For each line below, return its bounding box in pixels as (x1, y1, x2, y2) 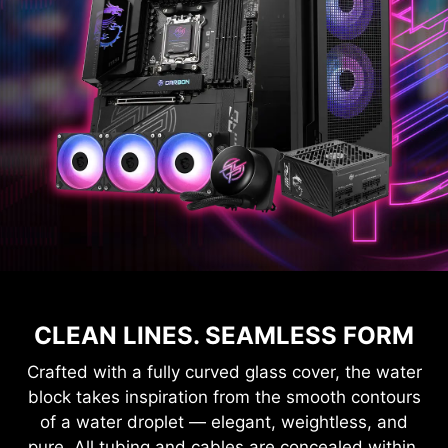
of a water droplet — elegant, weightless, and (40, 411, 408, 432)
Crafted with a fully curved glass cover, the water (26, 361, 422, 382)
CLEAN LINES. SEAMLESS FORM (34, 320, 414, 350)
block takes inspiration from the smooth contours (27, 386, 421, 407)
